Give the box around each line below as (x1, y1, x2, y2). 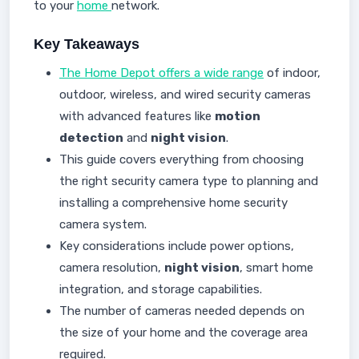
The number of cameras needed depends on (59, 304, 305, 318)
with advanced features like (59, 109, 215, 123)
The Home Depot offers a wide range (59, 66, 264, 80)
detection (59, 131, 123, 145)
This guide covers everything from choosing (59, 152, 304, 167)
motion (215, 109, 260, 123)
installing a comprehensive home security (59, 196, 288, 210)
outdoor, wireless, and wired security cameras (59, 87, 311, 102)
